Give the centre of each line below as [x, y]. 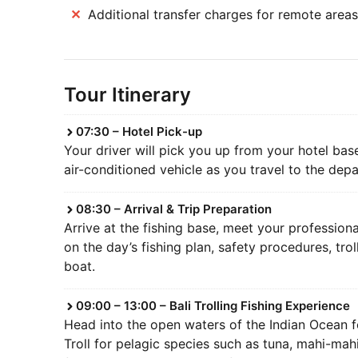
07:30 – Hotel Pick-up [139, 132]
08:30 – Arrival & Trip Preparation [173, 209]
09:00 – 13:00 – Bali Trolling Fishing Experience [213, 306]
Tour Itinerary [127, 95]
